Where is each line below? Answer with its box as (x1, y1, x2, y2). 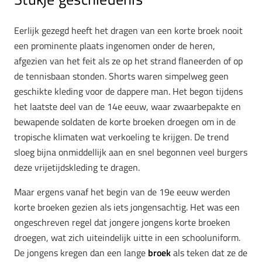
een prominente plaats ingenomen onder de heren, (14, 39, 215, 53)
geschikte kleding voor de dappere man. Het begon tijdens (14, 84, 243, 99)
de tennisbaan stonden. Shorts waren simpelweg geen (14, 69, 229, 84)
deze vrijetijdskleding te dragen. (14, 160, 140, 175)
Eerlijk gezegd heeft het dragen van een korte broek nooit (14, 23, 243, 38)
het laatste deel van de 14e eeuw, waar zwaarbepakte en (14, 99, 241, 114)
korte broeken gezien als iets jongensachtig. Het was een (14, 200, 240, 215)
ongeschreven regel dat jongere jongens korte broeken (14, 215, 230, 230)
